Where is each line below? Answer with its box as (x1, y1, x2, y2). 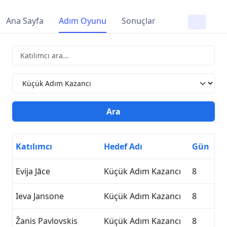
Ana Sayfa (6, 15, 44, 26)
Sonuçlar (122, 15, 156, 26)
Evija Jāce (16, 166, 50, 177)
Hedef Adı (104, 141, 142, 152)
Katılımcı (16, 141, 52, 152)
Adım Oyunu (59, 15, 106, 26)
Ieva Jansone (16, 191, 64, 202)
